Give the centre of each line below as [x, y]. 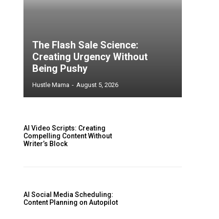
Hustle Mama [51, 85]
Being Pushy [60, 69]
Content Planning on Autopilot [71, 202]
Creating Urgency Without [90, 57]
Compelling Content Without [68, 136]
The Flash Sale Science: [85, 45]
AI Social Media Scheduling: [68, 194]
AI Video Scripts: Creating [65, 128]
